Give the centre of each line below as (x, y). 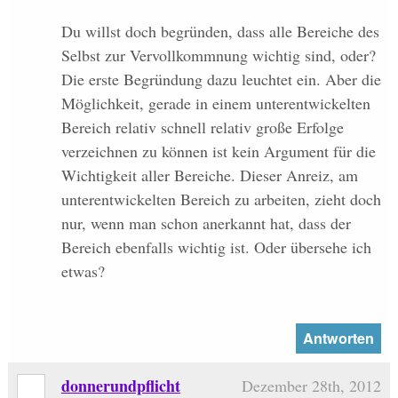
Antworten (338, 338)
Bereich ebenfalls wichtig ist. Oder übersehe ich (216, 247)
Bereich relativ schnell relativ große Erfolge (202, 127)
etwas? (83, 271)
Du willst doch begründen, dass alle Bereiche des (220, 32)
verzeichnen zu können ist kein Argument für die (218, 151)
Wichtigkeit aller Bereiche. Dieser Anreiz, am (209, 175)
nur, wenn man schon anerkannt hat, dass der (206, 223)
